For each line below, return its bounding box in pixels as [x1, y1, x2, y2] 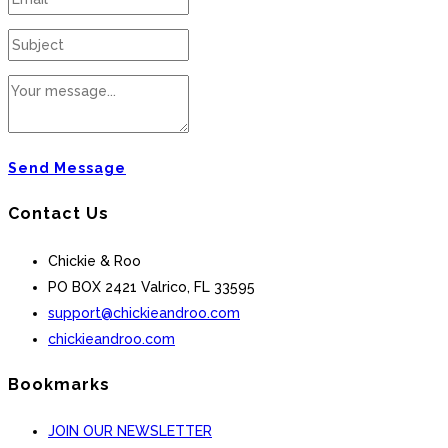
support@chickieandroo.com [48, 304, 240, 321]
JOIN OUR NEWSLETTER [48, 423, 212, 440]
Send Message [8, 160, 126, 177]
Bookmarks [8, 374, 110, 394]
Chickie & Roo [48, 252, 141, 269]
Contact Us [8, 204, 109, 224]
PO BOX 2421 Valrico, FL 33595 [48, 278, 255, 295]
